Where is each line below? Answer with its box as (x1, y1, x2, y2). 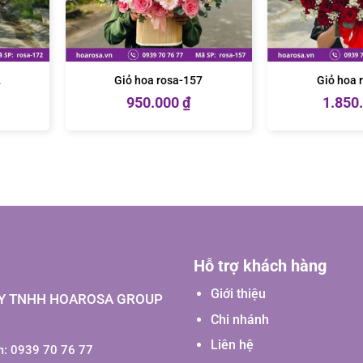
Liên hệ (210, 337, 254, 353)
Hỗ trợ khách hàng (194, 256, 327, 275)
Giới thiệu (210, 286, 266, 301)
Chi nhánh (210, 311, 269, 327)
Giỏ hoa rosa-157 (114, 73, 203, 88)
